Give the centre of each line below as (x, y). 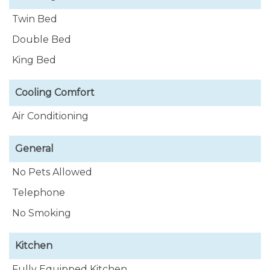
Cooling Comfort (55, 93)
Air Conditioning (50, 116)
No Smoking (42, 213)
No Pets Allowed (52, 172)
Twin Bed (35, 19)
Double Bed (42, 39)
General (34, 149)
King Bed (34, 60)
